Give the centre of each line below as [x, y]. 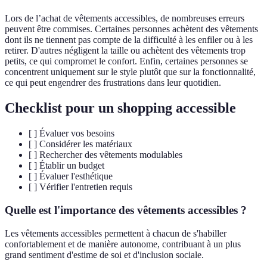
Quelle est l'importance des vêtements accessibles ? [126, 210]
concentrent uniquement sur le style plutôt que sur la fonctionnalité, [130, 72]
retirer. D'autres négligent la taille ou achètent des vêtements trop [125, 51]
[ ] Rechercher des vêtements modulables [105, 155]
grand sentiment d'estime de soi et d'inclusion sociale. [104, 254]
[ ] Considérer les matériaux [80, 144]
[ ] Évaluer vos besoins [72, 133]
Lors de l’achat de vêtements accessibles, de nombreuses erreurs [125, 18]
